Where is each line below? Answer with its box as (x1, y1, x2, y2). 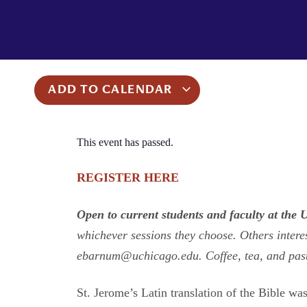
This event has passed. (77, 136, 173, 149)
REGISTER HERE (77, 171, 179, 185)
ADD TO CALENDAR (48, 85, 176, 97)
